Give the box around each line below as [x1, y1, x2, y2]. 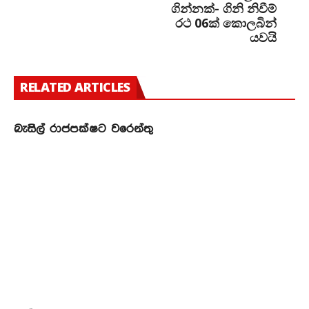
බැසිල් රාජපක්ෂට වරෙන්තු [14, 123, 153, 136]
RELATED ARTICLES [20, 79, 130, 96]
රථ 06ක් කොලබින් [175, 14, 277, 32]
